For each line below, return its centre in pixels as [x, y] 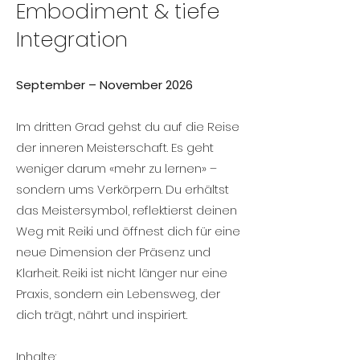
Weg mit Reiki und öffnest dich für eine [128, 231]
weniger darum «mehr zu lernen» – [117, 168]
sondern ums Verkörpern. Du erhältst [123, 189]
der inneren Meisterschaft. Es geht [115, 147]
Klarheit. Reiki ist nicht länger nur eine [122, 273]
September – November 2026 [104, 85]
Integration [72, 39]
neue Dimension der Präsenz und [113, 252]
